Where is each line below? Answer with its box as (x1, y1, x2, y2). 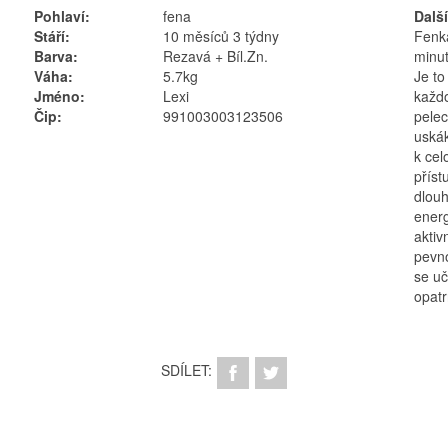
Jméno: (34, 86, 85, 106)
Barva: (34, 46, 78, 66)
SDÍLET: (160, 360, 212, 381)
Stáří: (34, 26, 70, 46)
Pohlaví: (34, 6, 90, 26)
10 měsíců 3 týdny (163, 26, 280, 46)
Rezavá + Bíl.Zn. (163, 46, 269, 66)
